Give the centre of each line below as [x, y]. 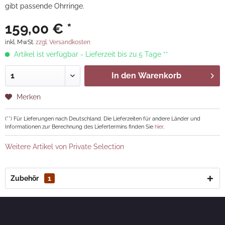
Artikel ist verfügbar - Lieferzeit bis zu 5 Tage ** [90, 54]
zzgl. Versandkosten [63, 42]
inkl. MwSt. [20, 42]
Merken [29, 97]
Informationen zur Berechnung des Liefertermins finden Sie [80, 127]
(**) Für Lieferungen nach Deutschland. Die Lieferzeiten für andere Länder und [103, 119]
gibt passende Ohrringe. [45, 6]
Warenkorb [159, 76]
